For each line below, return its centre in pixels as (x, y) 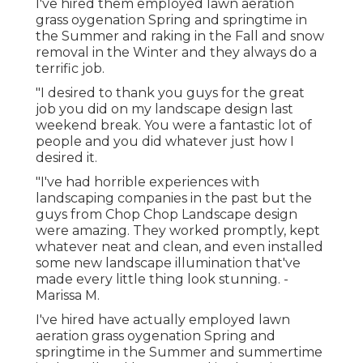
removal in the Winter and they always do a (176, 53)
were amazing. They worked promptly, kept (178, 231)
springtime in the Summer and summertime (179, 352)
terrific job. (70, 69)
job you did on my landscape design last (164, 109)
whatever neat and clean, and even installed (179, 247)
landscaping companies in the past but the (174, 199)
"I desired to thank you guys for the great (170, 93)
